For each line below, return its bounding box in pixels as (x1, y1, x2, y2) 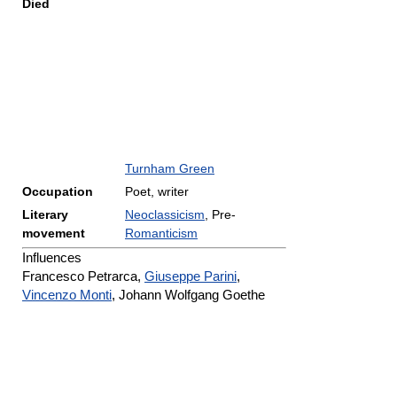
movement (22, 226, 85, 240)
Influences (22, 251, 82, 265)
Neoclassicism (125, 207, 205, 222)
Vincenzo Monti (22, 288, 112, 302)
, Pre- (205, 207, 236, 222)
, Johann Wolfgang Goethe (112, 288, 265, 302)
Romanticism (125, 226, 198, 240)
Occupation (22, 184, 93, 198)
